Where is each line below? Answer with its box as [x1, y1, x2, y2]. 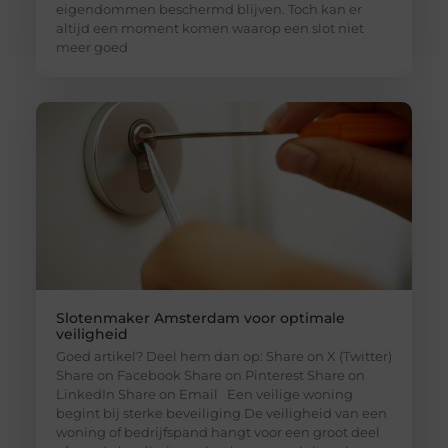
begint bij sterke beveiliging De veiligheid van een [55, 404, 387, 421]
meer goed [55, 38, 128, 55]
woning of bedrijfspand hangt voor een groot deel [55, 423, 380, 440]
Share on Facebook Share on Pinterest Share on [55, 366, 365, 383]
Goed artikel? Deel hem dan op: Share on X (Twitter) [55, 347, 392, 364]
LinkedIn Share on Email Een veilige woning [55, 385, 353, 402]
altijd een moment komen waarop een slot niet [55, 19, 364, 36]
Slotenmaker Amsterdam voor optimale [55, 308, 345, 327]
